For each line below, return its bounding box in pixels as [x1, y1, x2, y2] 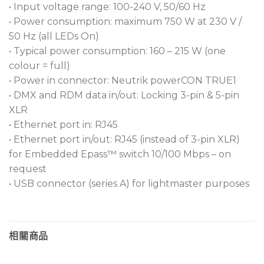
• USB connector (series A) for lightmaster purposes [9, 177, 249, 189]
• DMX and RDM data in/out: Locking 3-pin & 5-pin [9, 89, 239, 101]
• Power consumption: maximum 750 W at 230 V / [9, 15, 242, 27]
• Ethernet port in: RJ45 [9, 118, 118, 130]
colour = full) [9, 60, 70, 71]
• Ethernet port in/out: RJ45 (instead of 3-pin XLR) [9, 133, 240, 145]
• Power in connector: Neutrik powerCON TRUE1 [9, 74, 236, 86]
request [9, 163, 47, 174]
